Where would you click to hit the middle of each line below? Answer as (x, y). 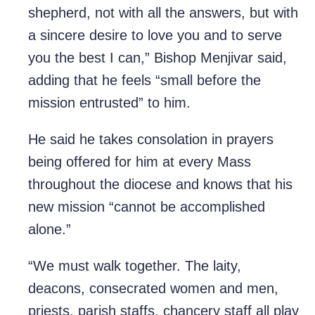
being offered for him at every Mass (140, 162)
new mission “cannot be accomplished (147, 207)
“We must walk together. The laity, (135, 266)
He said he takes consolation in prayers (151, 140)
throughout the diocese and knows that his (160, 185)
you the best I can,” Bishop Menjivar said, (157, 58)
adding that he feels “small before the (144, 81)
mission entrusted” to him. (109, 103)
